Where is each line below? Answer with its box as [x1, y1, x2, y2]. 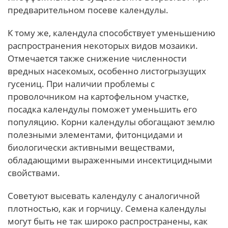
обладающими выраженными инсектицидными [8, 154, 212, 166]
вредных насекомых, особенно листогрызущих [8, 65, 206, 77]
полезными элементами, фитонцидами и [8, 129, 183, 141]
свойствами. [8, 167, 62, 179]
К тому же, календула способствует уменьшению [8, 27, 215, 39]
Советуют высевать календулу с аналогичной [8, 190, 200, 202]
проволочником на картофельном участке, [8, 91, 189, 103]
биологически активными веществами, [8, 141, 175, 154]
